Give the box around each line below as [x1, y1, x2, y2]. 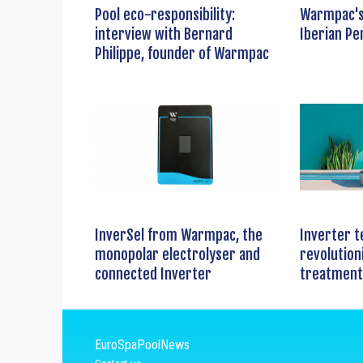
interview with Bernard [95, 25, 233, 44]
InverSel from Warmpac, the [95, 226, 263, 245]
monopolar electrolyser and [95, 246, 260, 264]
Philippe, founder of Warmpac [95, 45, 269, 63]
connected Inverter [95, 265, 211, 284]
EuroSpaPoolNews [95, 337, 190, 353]
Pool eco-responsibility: [95, 6, 235, 24]
